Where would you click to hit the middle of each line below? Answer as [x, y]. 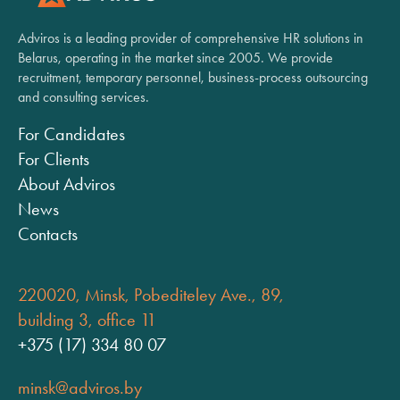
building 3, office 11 [87, 320]
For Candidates [71, 134]
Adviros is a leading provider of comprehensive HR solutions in [191, 38]
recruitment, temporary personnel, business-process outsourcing [193, 77]
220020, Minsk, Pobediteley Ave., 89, [151, 295]
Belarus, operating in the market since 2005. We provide [175, 58]
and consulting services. [83, 97]
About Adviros [67, 184]
